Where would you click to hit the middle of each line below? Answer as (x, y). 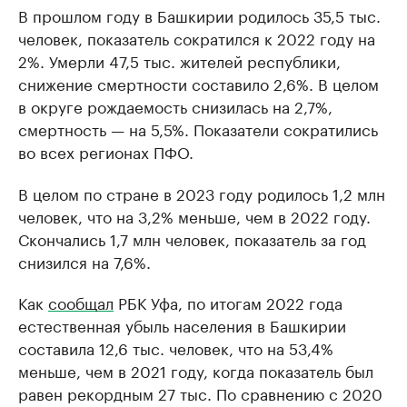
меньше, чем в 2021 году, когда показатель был (196, 369)
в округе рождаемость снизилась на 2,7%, (175, 105)
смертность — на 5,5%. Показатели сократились (198, 128)
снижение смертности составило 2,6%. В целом (199, 82)
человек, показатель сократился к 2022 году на (197, 37)
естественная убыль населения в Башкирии (182, 324)
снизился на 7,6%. (84, 260)
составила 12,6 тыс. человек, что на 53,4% (176, 347)
